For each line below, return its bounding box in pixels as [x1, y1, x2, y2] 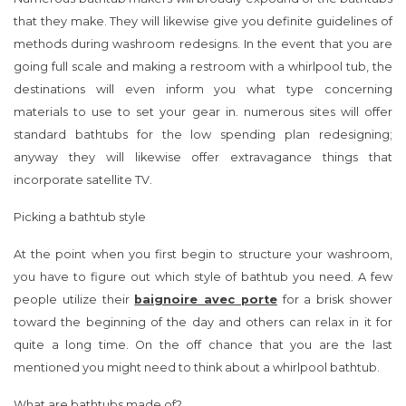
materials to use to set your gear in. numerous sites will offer [14, 105, 392, 120]
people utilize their [14, 293, 135, 307]
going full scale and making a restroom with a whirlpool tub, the [14, 60, 392, 74]
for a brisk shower [276, 293, 393, 307]
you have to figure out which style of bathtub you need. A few [14, 270, 392, 285]
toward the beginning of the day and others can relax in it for [14, 315, 392, 330]
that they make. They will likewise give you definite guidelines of [14, 14, 392, 29]
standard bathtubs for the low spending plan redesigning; [14, 128, 392, 142]
